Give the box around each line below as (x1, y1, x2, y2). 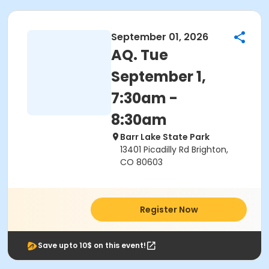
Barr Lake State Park (120, 131, 210, 143)
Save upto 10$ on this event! (38, 240, 146, 250)
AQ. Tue (111, 45, 168, 65)
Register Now (139, 204, 198, 216)
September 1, (111, 67, 206, 86)
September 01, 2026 (111, 30, 208, 44)
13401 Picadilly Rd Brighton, (120, 144, 228, 156)
